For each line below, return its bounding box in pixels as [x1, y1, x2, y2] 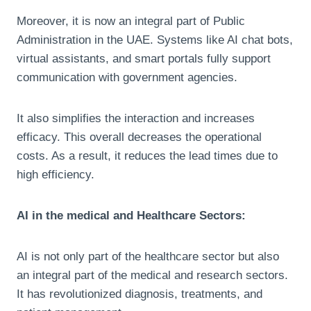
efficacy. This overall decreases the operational [17, 130, 262, 144]
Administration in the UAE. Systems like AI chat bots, [17, 33, 293, 47]
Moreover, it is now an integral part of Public [17, 14, 245, 28]
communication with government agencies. [17, 70, 237, 84]
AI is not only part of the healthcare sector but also [17, 249, 279, 263]
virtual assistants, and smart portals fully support [17, 51, 271, 65]
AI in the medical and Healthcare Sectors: [17, 208, 246, 222]
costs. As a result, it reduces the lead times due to [17, 149, 278, 162]
